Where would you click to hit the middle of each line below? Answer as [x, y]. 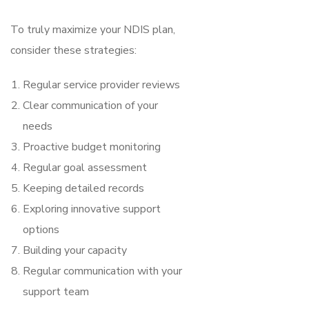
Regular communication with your [102, 271]
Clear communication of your [90, 105]
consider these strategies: [73, 50]
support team [56, 291]
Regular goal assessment [85, 167]
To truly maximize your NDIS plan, [93, 29]
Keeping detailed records [83, 188]
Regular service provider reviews [101, 84]
